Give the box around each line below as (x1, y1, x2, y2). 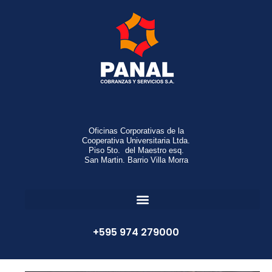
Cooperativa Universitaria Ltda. (82, 136, 190, 145)
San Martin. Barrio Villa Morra (84, 155, 188, 165)
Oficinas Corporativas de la (88, 126, 184, 135)
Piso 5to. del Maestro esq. (88, 146, 184, 155)
